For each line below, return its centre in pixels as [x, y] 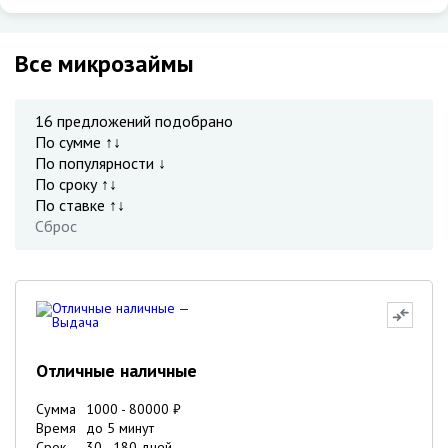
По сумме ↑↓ [78, 142]
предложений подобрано [143, 121]
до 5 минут [120, 428]
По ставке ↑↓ [80, 205]
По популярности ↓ [100, 163]
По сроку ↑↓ [76, 184]
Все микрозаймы [104, 63]
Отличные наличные [116, 370]
